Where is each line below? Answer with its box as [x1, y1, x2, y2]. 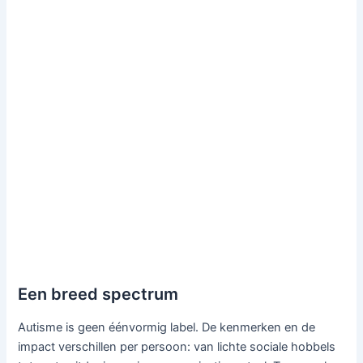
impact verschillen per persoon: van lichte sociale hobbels [18, 339, 336, 354]
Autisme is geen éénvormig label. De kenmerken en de [18, 319, 316, 335]
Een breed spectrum [18, 284, 179, 304]
